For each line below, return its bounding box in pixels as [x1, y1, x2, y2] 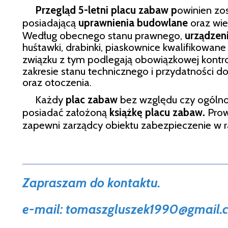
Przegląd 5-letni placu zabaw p [22, 3, 177, 16]
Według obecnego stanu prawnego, [22, 28, 185, 42]
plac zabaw [66, 93, 118, 106]
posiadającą [22, 16, 78, 29]
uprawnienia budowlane [78, 16, 188, 29]
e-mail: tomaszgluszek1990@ [22, 201, 188, 217]
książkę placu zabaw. [109, 105, 205, 119]
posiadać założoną [22, 105, 109, 119]
